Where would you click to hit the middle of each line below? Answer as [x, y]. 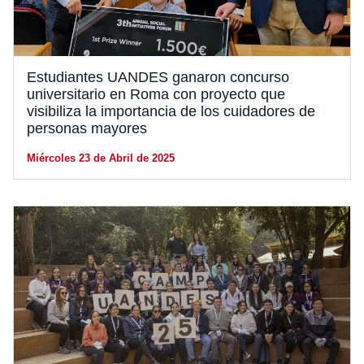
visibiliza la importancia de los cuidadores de [171, 111]
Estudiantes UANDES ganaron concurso [158, 77]
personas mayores [87, 128]
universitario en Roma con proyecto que [156, 94]
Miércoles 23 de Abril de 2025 [101, 158]
